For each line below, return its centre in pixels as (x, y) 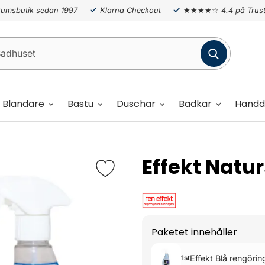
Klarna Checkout (130, 10)
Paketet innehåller (194, 232)
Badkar (195, 104)
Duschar (136, 104)
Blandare (23, 104)
